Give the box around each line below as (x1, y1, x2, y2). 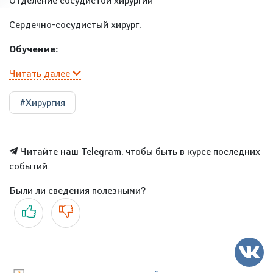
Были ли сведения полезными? (9, 185, 146, 196)
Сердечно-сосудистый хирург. (9, 19, 141, 30)
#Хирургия (19, 97, 65, 108)
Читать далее (9, 68, 73, 79)
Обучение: (9, 43, 58, 55)
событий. (9, 160, 49, 172)
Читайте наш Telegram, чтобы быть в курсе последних (18, 146, 260, 157)
